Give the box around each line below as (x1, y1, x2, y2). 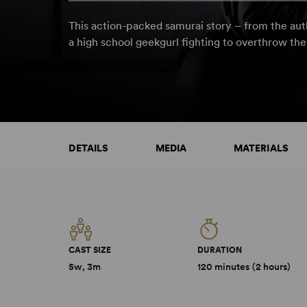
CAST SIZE (69, 245, 112, 255)
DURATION (197, 245, 243, 255)
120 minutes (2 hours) (197, 261, 291, 272)
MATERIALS (233, 143, 289, 153)
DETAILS (69, 143, 109, 153)
